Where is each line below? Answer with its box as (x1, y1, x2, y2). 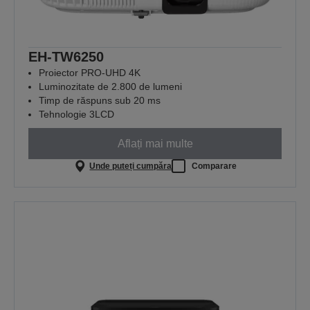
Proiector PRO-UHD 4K (39, 67, 140, 79)
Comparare (192, 161, 237, 171)
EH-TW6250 (28, 49, 104, 65)
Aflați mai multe (117, 137, 193, 149)
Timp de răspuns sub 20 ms (39, 95, 161, 107)
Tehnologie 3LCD (39, 109, 114, 120)
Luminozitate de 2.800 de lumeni (39, 81, 182, 93)
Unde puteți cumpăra (89, 161, 172, 171)
